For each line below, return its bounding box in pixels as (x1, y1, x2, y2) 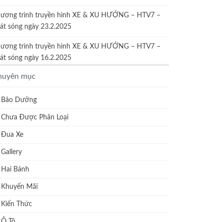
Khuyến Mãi (1, 183, 38, 191)
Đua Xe (1, 131, 24, 139)
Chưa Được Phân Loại (1, 114, 69, 121)
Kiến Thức (1, 201, 33, 208)
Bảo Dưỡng (1, 97, 37, 104)
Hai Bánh (1, 166, 30, 173)
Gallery (1, 149, 22, 156)
